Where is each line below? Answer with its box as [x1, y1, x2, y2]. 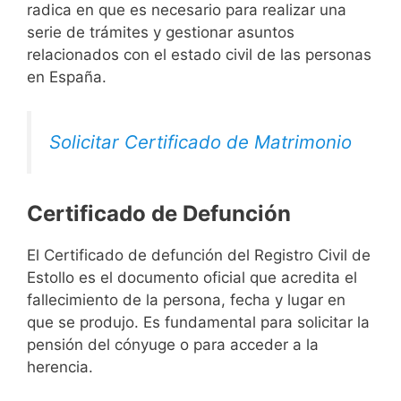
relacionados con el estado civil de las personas [27, 45, 371, 64]
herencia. [27, 358, 93, 377]
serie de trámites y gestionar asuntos [27, 22, 294, 41]
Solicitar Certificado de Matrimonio [49, 131, 352, 154]
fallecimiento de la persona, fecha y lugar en [27, 291, 346, 310]
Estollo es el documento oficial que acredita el [27, 269, 357, 287]
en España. [27, 67, 107, 86]
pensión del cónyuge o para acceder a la [27, 336, 319, 354]
